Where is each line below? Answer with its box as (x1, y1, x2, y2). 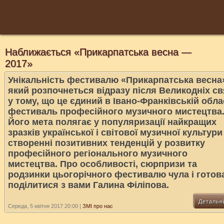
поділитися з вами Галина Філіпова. (8, 180, 169, 190)
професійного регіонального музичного (8, 148, 187, 158)
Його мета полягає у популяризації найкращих (8, 117, 216, 127)
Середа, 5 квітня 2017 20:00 (8, 203, 78, 209)
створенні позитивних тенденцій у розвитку (8, 138, 205, 148)
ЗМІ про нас (82, 203, 113, 209)
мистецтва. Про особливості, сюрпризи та (8, 159, 197, 169)
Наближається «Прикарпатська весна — (5, 46, 191, 57)
